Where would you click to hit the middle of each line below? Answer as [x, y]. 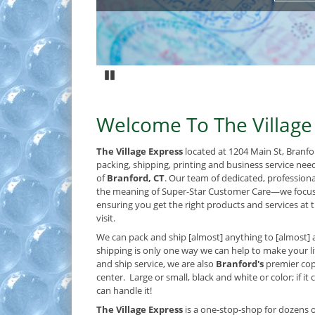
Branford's [240, 264]
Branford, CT [136, 178]
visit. [106, 218]
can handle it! [124, 291]
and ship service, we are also [155, 264]
